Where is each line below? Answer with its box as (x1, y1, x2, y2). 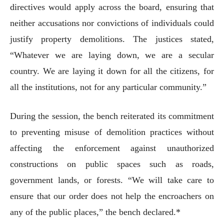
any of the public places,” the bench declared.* (10, 206, 180, 217)
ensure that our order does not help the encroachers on (10, 190, 214, 201)
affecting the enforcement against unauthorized (10, 142, 214, 153)
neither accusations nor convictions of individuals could (10, 17, 214, 28)
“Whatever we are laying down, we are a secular (10, 49, 214, 60)
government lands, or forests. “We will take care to (10, 174, 214, 185)
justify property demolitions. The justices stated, (10, 33, 214, 44)
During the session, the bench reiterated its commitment (10, 110, 214, 121)
